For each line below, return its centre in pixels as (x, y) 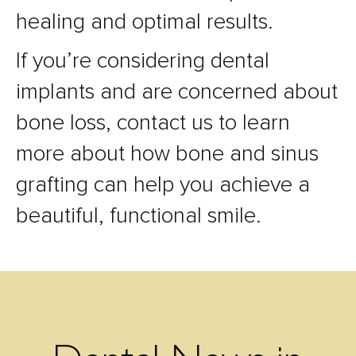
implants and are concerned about (177, 92)
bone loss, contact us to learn (153, 123)
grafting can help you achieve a (163, 185)
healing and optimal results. (145, 22)
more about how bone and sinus (167, 154)
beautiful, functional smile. (139, 216)
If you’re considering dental (143, 61)
